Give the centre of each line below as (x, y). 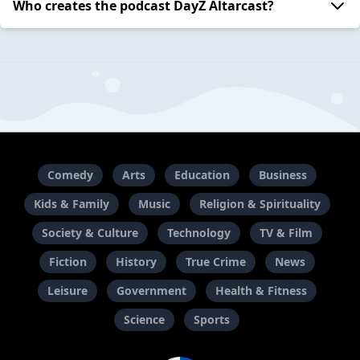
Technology (198, 233)
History (136, 262)
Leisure (67, 291)
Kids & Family (71, 204)
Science (144, 320)
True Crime (215, 262)
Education (202, 175)
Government (151, 291)
